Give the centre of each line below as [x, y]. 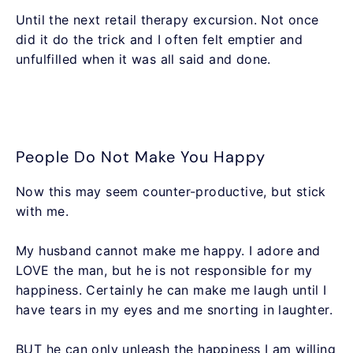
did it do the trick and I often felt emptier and [160, 39]
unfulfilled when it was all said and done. [143, 59]
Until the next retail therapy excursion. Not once [167, 19]
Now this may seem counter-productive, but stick [171, 191]
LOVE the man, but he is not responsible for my [164, 270]
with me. [43, 211]
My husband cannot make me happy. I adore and [168, 250]
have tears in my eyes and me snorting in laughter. [174, 309]
